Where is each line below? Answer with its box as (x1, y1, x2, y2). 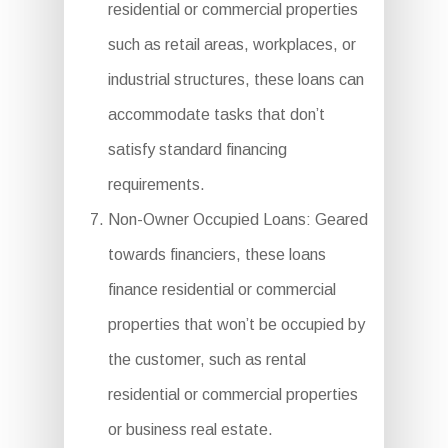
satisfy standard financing (107, 141, 287, 159)
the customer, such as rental (107, 351, 306, 369)
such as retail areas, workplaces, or (107, 36, 356, 54)
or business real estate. (107, 421, 273, 439)
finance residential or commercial (107, 281, 336, 299)
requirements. (107, 176, 205, 194)
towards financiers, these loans (107, 246, 326, 264)
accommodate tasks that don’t (107, 106, 325, 124)
